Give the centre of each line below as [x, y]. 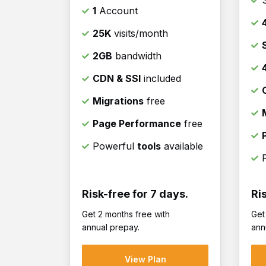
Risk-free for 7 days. [135, 194]
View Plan [145, 259]
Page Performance [137, 124]
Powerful [115, 146]
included [161, 79]
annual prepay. [111, 227]
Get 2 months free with [126, 214]
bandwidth [137, 56]
